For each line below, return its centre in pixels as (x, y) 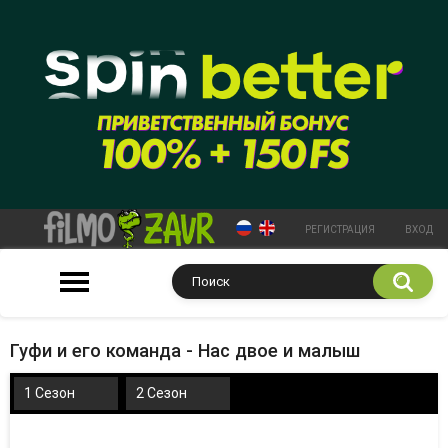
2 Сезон (161, 392)
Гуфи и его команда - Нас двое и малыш (185, 350)
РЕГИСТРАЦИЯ (340, 229)
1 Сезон (49, 392)
